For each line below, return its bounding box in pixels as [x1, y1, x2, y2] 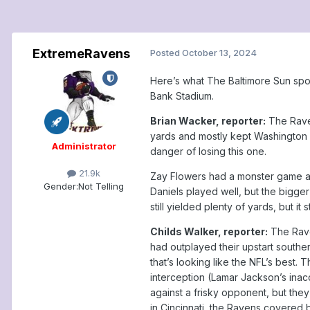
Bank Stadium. [150, 90, 214, 102]
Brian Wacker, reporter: [150, 115, 266, 127]
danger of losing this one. [150, 145, 266, 158]
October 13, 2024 [182, 47, 257, 59]
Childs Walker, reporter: [150, 226, 268, 238]
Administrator [51, 140, 116, 152]
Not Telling [78, 181, 124, 192]
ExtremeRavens [32, 46, 130, 62]
